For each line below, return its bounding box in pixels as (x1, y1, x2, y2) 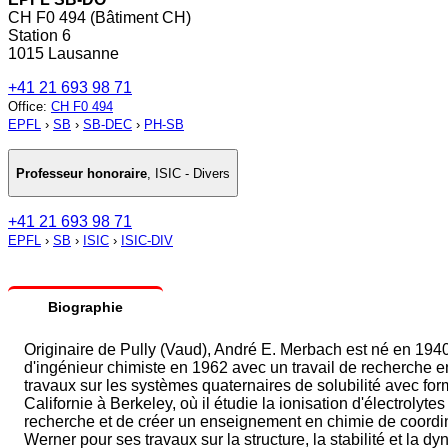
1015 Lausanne (8, 45, 119, 63)
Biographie (48, 299, 123, 316)
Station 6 (8, 27, 71, 45)
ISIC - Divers (155, 165, 230, 181)
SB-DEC (83, 117, 132, 133)
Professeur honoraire (16, 165, 147, 181)
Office (8, 99, 43, 115)
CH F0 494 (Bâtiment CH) (8, 9, 191, 27)
